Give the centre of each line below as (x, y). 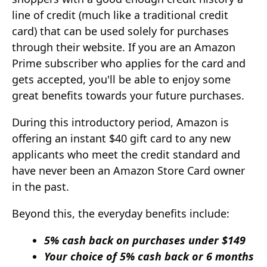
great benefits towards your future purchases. (128, 95)
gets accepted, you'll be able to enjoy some (121, 79)
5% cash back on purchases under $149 (145, 240)
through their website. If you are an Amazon (124, 47)
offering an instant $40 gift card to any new (121, 138)
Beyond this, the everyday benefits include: (121, 213)
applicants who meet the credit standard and (126, 154)
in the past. (41, 187)
